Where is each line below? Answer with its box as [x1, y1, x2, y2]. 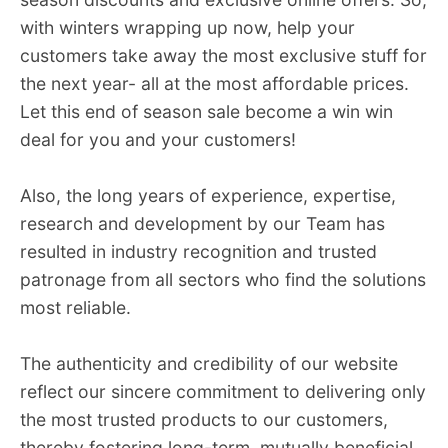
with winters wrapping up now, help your [20, 17, 355, 39]
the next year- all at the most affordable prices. [20, 73, 409, 95]
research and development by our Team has [20, 213, 385, 235]
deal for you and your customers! [20, 129, 296, 151]
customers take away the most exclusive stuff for [20, 45, 427, 67]
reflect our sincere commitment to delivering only [20, 381, 426, 403]
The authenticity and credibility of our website [20, 353, 398, 375]
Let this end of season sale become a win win [20, 101, 393, 123]
